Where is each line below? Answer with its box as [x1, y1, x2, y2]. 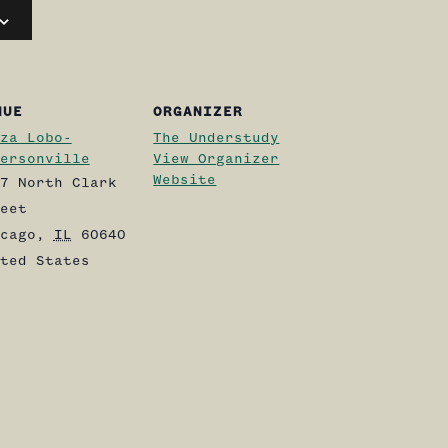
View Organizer [153, 152, 280, 166]
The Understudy [153, 131, 280, 145]
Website [153, 173, 217, 187]
